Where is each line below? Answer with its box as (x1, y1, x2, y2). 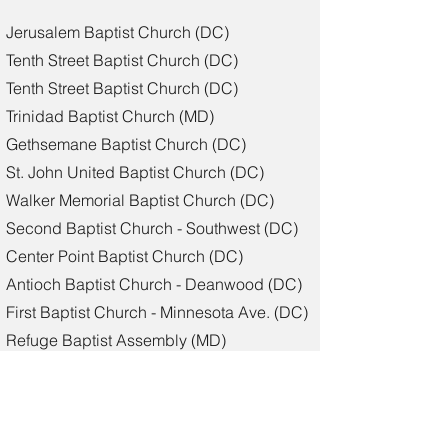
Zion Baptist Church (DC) (6, 414, 187, 434)
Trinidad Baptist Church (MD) (6, 106, 214, 126)
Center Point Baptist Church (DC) (6, 246, 243, 266)
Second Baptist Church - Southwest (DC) (6, 218, 298, 238)
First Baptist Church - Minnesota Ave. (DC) (6, 302, 308, 322)
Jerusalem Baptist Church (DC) (6, 22, 229, 42)
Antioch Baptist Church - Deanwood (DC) (6, 274, 302, 294)
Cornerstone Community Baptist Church (6, 358, 290, 378)
